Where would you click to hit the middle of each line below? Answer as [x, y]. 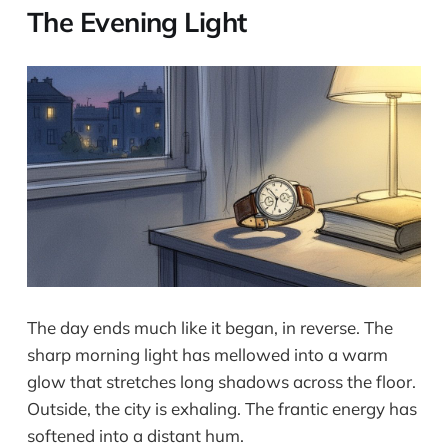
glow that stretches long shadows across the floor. [221, 382]
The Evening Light [136, 22]
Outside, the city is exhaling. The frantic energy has [221, 409]
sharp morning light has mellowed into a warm [207, 355]
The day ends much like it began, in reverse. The [209, 328]
